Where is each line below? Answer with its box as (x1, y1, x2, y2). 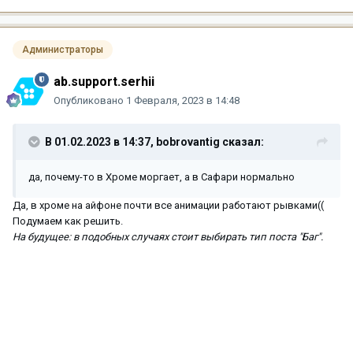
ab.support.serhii (54, 74, 154, 90)
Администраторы (22, 44, 103, 56)
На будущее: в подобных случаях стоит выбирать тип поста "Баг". (13, 231, 323, 243)
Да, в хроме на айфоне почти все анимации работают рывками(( (13, 199, 324, 212)
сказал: (220, 136, 264, 149)
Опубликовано (54, 95, 126, 107)
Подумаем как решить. (13, 215, 123, 228)
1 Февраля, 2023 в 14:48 (126, 95, 240, 107)
